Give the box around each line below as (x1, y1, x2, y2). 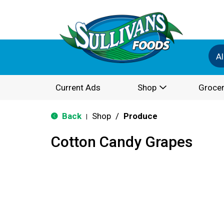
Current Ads (55, 82, 100, 92)
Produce (123, 111, 157, 121)
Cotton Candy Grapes (51, 133, 192, 150)
